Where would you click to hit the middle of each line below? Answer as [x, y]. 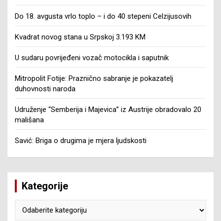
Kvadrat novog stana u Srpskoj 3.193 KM [80, 37]
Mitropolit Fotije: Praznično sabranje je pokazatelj [94, 78]
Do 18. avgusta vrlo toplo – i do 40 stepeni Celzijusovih [103, 16]
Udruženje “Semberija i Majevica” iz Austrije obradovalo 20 [108, 109]
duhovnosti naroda [45, 89]
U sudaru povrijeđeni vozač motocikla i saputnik [92, 57]
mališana [29, 120]
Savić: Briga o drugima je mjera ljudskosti [81, 140]
